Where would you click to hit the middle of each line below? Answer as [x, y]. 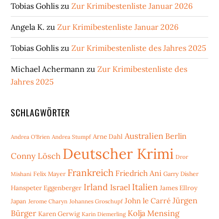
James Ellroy [179, 188]
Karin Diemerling [104, 214]
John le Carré [148, 201]
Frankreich [91, 173]
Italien [145, 187]
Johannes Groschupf [96, 201]
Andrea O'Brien [31, 137]
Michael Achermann [48, 69]
